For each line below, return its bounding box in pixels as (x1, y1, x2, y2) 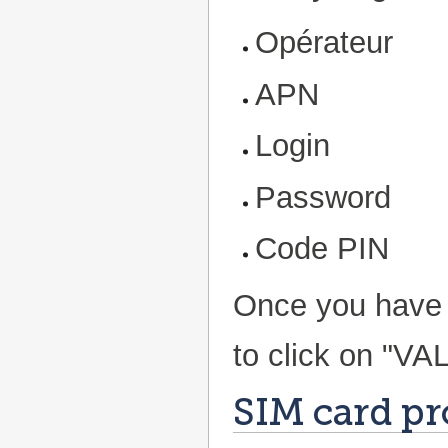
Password (255, 179, 392, 215)
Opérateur (255, 25, 394, 61)
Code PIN (255, 231, 390, 267)
